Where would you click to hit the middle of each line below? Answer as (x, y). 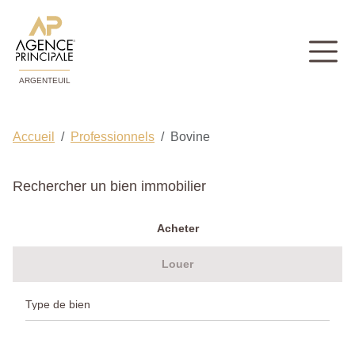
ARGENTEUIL (45, 81)
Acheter (177, 229)
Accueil (34, 137)
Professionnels (113, 137)
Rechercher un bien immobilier (109, 187)
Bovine (190, 137)
